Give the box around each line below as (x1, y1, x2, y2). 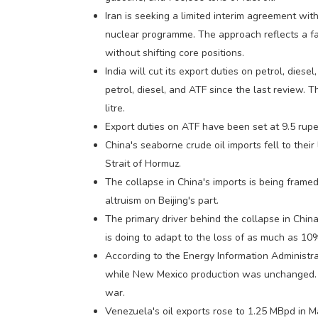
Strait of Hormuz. (105, 156, 182, 170)
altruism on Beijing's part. (105, 193, 219, 207)
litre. (105, 101, 126, 115)
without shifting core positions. (105, 45, 245, 60)
